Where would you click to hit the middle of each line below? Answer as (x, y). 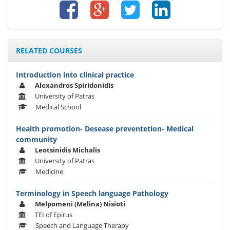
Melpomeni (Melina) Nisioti (80, 204)
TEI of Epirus (54, 215)
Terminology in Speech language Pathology (92, 194)
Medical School (58, 107)
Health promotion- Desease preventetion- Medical (105, 129)
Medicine (49, 172)
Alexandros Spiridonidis (74, 85)
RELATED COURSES (49, 51)
